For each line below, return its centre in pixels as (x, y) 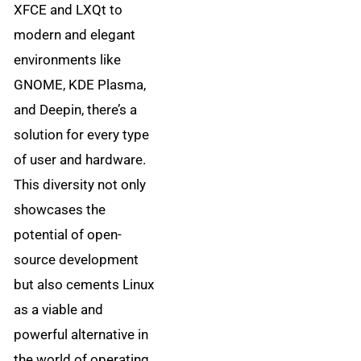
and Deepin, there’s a (76, 110)
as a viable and (59, 310)
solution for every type (82, 135)
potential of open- (68, 235)
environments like (68, 60)
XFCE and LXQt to (68, 10)
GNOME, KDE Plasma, (80, 85)
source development (77, 260)
